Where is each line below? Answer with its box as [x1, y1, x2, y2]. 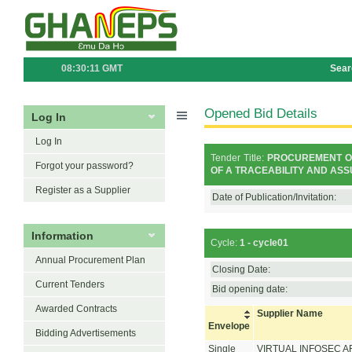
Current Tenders [35, 280, 104, 289]
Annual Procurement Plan [35, 255, 145, 265]
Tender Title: [210, 153, 267, 163]
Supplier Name [257, 309, 323, 318]
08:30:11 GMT [60, 64, 123, 73]
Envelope [208, 321, 250, 331]
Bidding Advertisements [35, 328, 136, 338]
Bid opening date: [211, 284, 288, 294]
